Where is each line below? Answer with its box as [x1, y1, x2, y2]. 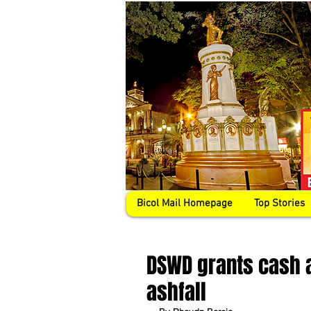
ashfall [146, 276, 206, 308]
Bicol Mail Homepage [137, 197, 233, 210]
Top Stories [254, 197, 305, 210]
